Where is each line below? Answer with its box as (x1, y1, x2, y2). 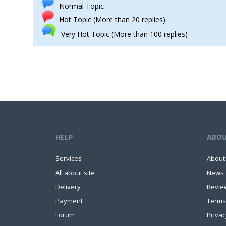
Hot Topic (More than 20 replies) (59, 15, 165, 24)
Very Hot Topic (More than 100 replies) (61, 29, 188, 39)
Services (55, 154, 82, 163)
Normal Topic (59, 1, 104, 11)
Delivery (55, 182, 81, 191)
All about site (55, 168, 95, 177)
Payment (55, 196, 83, 205)
